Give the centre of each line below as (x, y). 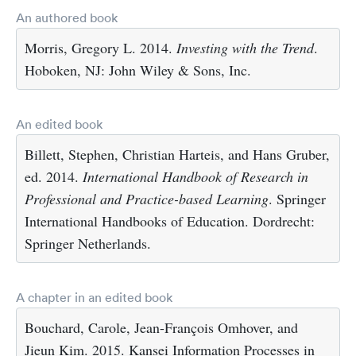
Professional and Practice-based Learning (147, 199)
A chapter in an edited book (94, 298)
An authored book (67, 18)
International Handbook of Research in (195, 177)
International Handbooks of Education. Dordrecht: (170, 221)
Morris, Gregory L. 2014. (101, 48)
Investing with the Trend (245, 48)
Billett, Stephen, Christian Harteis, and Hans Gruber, (177, 155)
